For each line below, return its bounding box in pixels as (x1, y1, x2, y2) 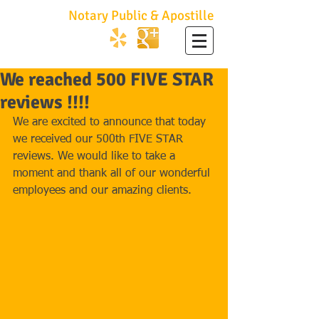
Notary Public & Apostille (66, 7, 214, 24)
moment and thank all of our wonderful (13, 168, 214, 179)
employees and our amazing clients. (13, 185, 192, 197)
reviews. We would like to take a (13, 151, 179, 162)
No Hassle (7, 7, 66, 24)
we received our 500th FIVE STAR (13, 134, 187, 145)
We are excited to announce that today (13, 117, 209, 128)
